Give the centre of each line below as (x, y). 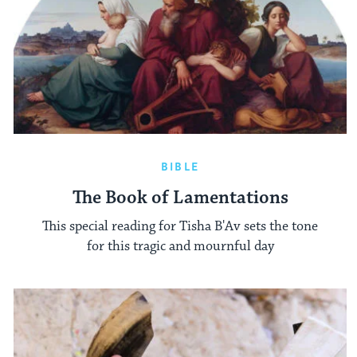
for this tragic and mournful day (180, 247)
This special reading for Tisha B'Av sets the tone (180, 227)
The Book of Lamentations (180, 198)
